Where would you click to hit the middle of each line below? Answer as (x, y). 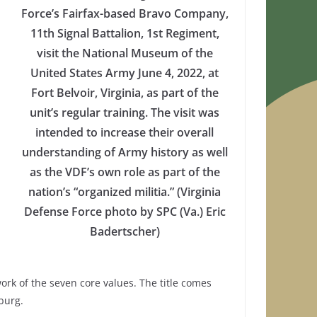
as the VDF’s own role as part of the (125, 172)
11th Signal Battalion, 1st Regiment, (125, 33)
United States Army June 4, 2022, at (125, 73)
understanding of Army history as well (125, 152)
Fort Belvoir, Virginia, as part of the (125, 92)
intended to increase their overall (125, 132)
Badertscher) (125, 231)
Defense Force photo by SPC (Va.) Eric (125, 211)
